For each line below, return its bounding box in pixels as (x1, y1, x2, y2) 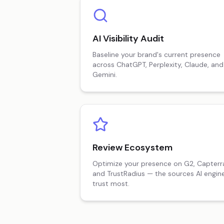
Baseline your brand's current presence (92, 50, 220, 59)
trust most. (92, 179, 129, 188)
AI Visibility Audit (92, 32, 164, 44)
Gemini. (92, 70, 117, 79)
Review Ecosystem (92, 141, 172, 153)
